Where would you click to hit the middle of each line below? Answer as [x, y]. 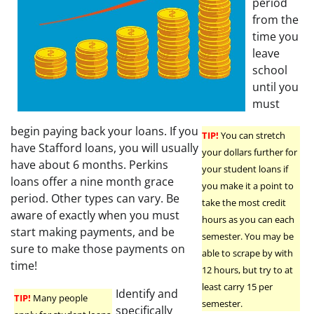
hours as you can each [248, 220]
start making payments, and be [93, 232]
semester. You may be [248, 237]
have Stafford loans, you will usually [104, 148]
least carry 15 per [237, 287]
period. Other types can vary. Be [95, 199]
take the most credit [244, 203]
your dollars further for [250, 152]
